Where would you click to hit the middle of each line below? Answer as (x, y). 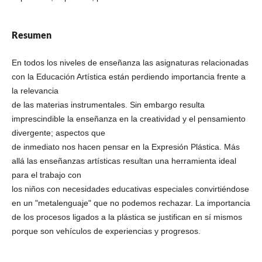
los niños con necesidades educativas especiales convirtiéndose (130, 189)
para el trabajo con (46, 175)
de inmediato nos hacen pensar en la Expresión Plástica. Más (125, 146)
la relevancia (35, 90)
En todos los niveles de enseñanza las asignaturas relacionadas (130, 62)
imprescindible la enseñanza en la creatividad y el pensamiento (128, 118)
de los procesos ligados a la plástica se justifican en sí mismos (127, 217)
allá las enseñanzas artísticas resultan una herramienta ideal (124, 161)
